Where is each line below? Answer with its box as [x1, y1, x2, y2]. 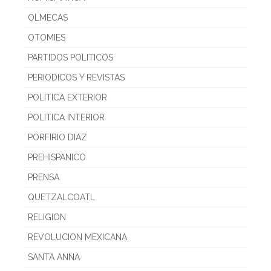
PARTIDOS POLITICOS [28, 52, 113, 62]
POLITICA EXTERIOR [28, 92, 107, 102]
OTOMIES [28, 32, 65, 42]
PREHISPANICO [28, 152, 86, 162]
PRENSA [28, 172, 59, 182]
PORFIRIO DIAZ [28, 132, 87, 142]
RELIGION [28, 212, 66, 222]
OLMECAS [28, 12, 68, 22]
